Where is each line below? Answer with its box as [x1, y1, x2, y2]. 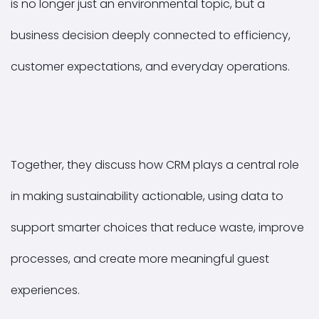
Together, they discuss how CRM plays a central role [11, 160, 299, 172]
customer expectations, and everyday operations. [11, 62, 290, 74]
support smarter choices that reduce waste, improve [11, 223, 304, 235]
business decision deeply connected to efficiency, [11, 31, 291, 43]
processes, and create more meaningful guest [11, 254, 269, 266]
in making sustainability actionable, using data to [11, 192, 283, 204]
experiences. [11, 286, 80, 298]
